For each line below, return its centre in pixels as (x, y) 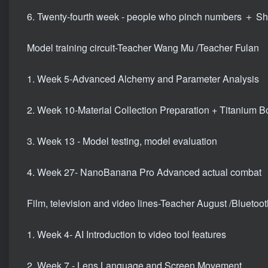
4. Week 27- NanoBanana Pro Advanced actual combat (144, 172)
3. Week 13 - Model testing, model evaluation (122, 141)
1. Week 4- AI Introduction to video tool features (127, 234)
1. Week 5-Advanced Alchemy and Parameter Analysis (143, 79)
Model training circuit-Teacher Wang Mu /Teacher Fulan (143, 48)
